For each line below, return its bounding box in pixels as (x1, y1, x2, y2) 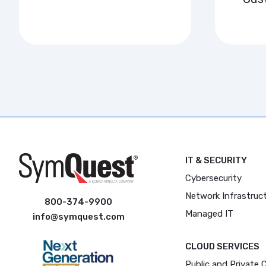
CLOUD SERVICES (185, 241, 259, 252)
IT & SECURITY (185, 155, 247, 166)
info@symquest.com (32, 211, 125, 222)
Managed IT (185, 208, 233, 219)
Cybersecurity (185, 173, 242, 183)
